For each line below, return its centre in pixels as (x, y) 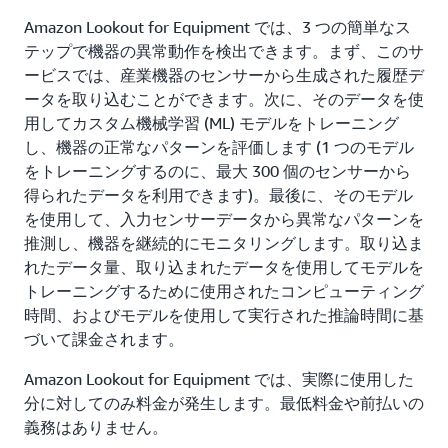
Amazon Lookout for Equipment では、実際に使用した (219, 379)
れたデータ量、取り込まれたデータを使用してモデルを (224, 267)
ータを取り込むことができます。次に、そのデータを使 (224, 99)
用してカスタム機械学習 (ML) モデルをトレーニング (211, 123)
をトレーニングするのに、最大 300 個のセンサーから (217, 171)
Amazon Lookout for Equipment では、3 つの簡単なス (217, 27)
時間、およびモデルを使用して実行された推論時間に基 (224, 315)
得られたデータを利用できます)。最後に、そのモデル (218, 195)
